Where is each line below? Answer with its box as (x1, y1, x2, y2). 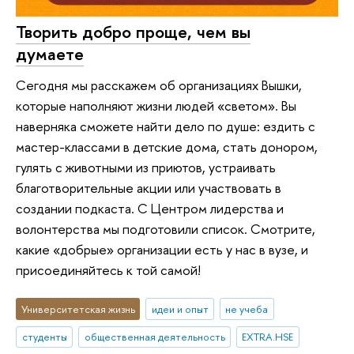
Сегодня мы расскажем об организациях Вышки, (16, 76, 302, 95)
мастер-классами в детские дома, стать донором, (16, 137, 318, 156)
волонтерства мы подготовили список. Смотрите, (16, 220, 315, 239)
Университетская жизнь (21, 301, 135, 316)
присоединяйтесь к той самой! (16, 261, 201, 280)
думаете (16, 41, 84, 66)
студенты (21, 330, 67, 345)
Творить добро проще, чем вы (16, 19, 250, 43)
